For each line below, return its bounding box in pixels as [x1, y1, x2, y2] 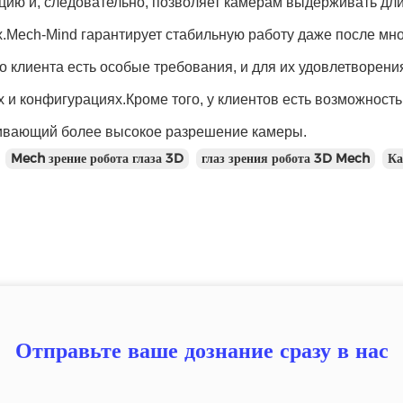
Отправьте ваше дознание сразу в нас [14, 337, 389, 363]
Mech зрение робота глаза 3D [11, 150, 184, 166]
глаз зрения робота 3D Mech [201, 150, 370, 166]
